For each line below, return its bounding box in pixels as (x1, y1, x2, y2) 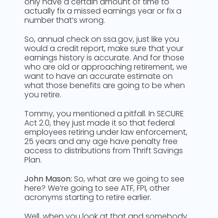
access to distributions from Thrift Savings (24, 145, 183, 156)
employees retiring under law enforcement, (24, 127, 187, 138)
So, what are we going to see (72, 173, 184, 184)
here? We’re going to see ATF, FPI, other (24, 182, 170, 194)
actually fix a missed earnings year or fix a (24, 5, 182, 17)
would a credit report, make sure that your (24, 43, 183, 54)
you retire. (24, 89, 61, 100)
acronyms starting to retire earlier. (24, 192, 151, 203)
